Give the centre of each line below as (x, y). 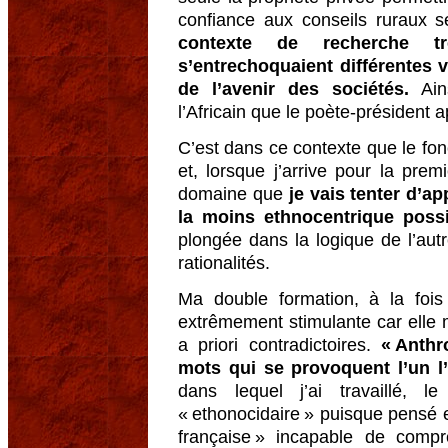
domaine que (233, 194)
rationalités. (224, 263)
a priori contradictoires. (280, 345)
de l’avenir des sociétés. (294, 89)
